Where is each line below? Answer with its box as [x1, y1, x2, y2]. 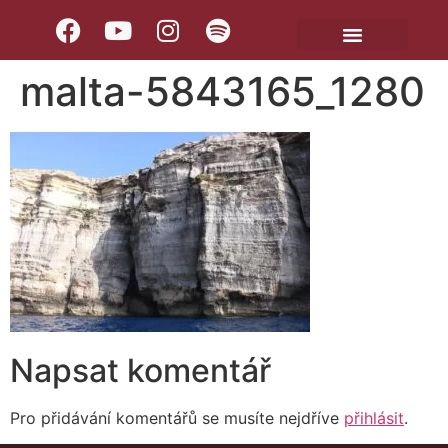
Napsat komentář [10, 351, 271, 391]
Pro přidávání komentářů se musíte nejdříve [10, 408, 344, 429]
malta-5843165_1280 [20, 67, 425, 116]
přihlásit [344, 408, 404, 429]
